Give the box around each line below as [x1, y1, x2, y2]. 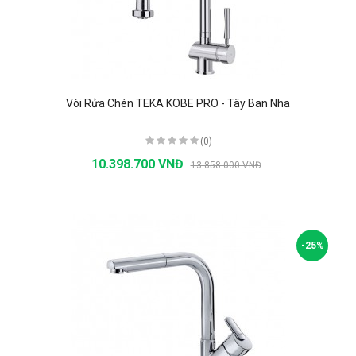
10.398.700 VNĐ [91, 156, 187, 172]
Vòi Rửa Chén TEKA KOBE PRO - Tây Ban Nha [66, 96, 290, 110]
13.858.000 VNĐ [190, 159, 261, 171]
